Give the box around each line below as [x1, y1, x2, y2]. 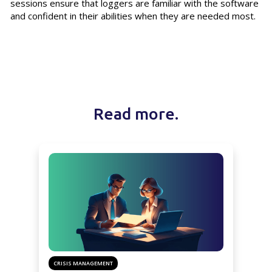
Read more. [93, 104, 178, 123]
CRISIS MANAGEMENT [53, 259, 113, 267]
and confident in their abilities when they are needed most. [10, 9, 256, 22]
